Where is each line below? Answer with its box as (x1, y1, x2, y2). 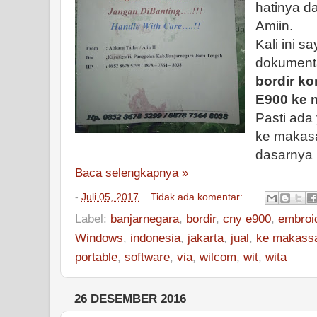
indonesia (130, 230, 180, 245)
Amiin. (255, 18, 293, 34)
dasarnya (255, 147, 313, 163)
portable (75, 249, 117, 264)
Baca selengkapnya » (75, 166, 188, 180)
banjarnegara (110, 211, 179, 226)
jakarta (188, 230, 224, 245)
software (125, 249, 170, 264)
